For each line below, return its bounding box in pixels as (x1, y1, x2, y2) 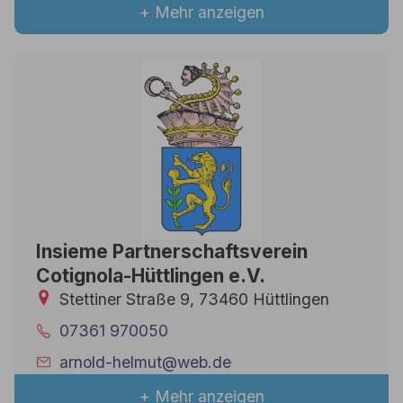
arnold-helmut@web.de (59, 352, 232, 372)
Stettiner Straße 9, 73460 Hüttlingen (59, 289, 330, 309)
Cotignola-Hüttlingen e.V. (35, 264, 265, 287)
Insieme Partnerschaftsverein (35, 239, 308, 263)
